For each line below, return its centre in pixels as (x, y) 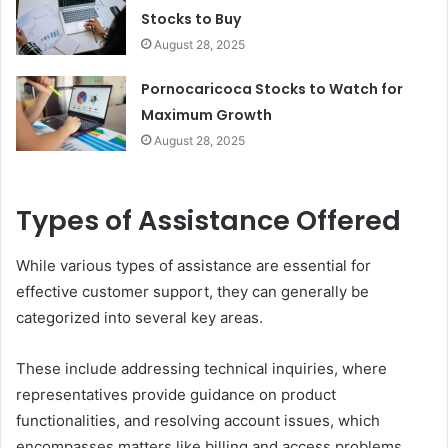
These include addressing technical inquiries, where (201, 368)
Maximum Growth (207, 115)
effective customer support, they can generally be (192, 291)
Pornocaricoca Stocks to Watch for (272, 89)
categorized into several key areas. (139, 317)
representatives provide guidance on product (176, 394)
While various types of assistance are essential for (193, 265)
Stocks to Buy (191, 19)
